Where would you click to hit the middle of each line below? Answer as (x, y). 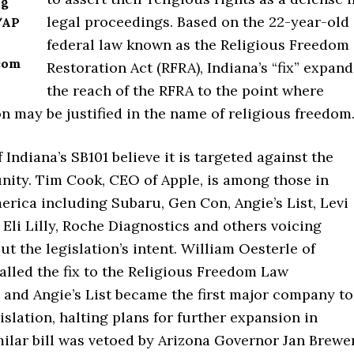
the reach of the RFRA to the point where (185, 90)
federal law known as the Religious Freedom (198, 45)
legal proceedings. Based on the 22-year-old (198, 22)
